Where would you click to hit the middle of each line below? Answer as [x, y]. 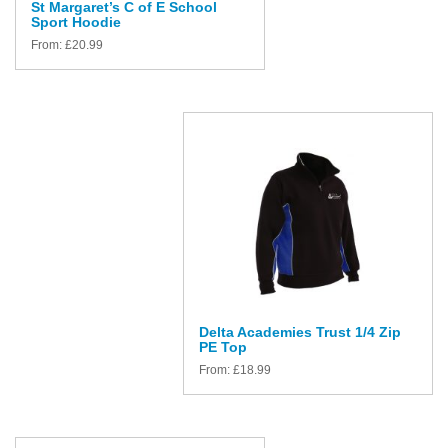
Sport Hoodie [76, 22]
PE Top [223, 346]
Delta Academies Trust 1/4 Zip [300, 331]
